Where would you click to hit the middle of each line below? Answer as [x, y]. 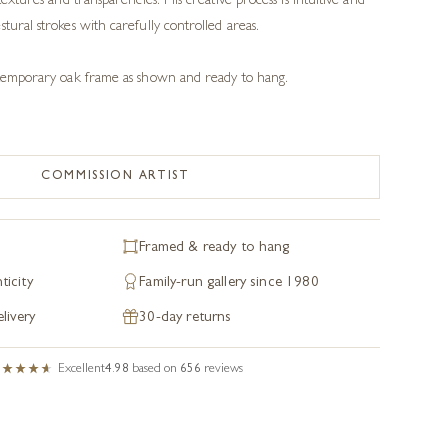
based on [156, 369]
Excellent [82, 369]
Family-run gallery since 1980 [229, 283]
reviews [224, 369]
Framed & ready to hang [214, 248]
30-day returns [185, 318]
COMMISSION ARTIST [115, 177]
